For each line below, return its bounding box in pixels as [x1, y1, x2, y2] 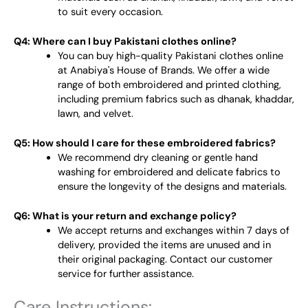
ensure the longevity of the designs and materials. [57, 179, 287, 193]
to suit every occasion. [57, 5, 163, 19]
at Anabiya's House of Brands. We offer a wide [57, 64, 269, 78]
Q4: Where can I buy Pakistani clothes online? [14, 35, 236, 49]
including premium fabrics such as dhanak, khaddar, [57, 93, 294, 107]
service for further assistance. [57, 267, 194, 280]
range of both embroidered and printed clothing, [57, 78, 281, 92]
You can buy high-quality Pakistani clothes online [57, 49, 283, 63]
